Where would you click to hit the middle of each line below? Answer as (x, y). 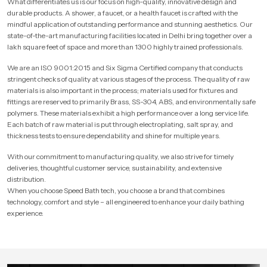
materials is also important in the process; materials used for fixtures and (122, 90)
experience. (25, 213)
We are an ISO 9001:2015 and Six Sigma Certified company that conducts (125, 67)
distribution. (27, 179)
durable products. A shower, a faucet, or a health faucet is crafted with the (122, 13)
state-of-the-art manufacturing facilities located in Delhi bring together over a (130, 35)
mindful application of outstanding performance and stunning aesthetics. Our (130, 24)
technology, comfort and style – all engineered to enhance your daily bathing (126, 201)
